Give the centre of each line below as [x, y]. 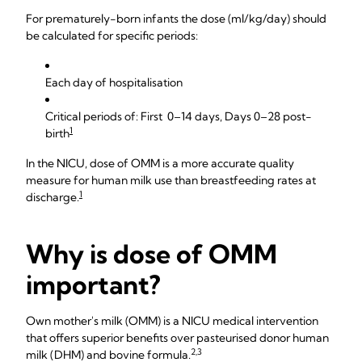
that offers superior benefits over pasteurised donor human [177, 338]
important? [93, 284]
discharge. [53, 197]
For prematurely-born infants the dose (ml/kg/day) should [176, 19]
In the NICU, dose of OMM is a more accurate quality [160, 163]
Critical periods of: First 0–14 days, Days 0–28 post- [179, 116]
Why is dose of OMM [152, 254]
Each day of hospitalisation [114, 82]
